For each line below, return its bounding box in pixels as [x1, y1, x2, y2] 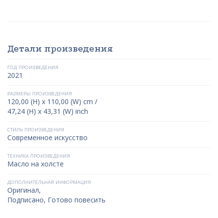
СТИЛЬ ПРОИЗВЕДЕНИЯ [7, 126, 64, 133]
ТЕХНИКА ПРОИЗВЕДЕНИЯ [7, 152, 70, 159]
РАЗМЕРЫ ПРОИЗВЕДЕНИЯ [7, 90, 72, 97]
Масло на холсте [7, 159, 64, 168]
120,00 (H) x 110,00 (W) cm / [7, 96, 97, 106]
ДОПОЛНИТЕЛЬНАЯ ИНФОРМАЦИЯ [7, 179, 91, 185]
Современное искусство [7, 132, 88, 142]
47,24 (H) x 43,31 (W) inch [7, 106, 88, 116]
